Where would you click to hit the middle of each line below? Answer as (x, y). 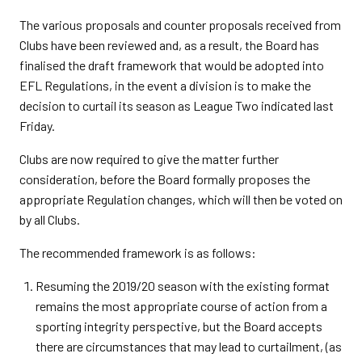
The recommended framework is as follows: (138, 253)
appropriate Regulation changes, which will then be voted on (181, 199)
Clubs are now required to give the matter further (149, 159)
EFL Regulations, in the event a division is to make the (165, 85)
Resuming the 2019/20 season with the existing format (183, 286)
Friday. (37, 126)
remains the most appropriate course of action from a (181, 306)
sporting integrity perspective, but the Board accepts (179, 326)
